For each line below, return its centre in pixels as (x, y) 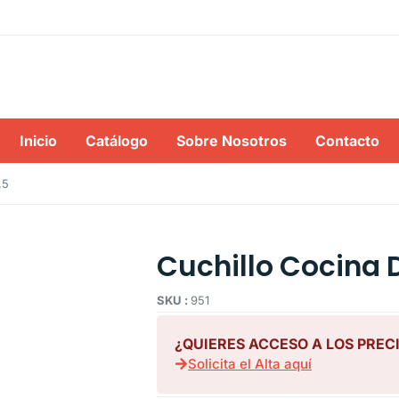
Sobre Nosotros (232, 141)
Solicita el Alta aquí (250, 364)
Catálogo (117, 141)
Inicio (38, 141)
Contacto (347, 141)
